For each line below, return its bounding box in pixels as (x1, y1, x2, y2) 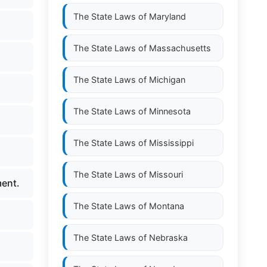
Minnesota (149, 106, 191, 116)
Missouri (149, 169, 183, 179)
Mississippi (149, 138, 194, 148)
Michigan (149, 74, 185, 85)
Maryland (149, 11, 186, 21)
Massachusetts (149, 43, 211, 53)
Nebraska (149, 232, 188, 243)
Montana (149, 201, 184, 211)
